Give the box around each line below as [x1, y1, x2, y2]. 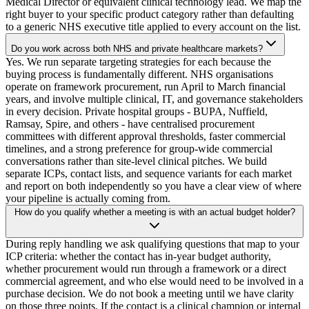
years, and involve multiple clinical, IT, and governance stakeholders [6, 92, 303, 105]
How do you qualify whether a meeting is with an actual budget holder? [14, 206, 295, 217]
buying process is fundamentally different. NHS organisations [6, 68, 273, 80]
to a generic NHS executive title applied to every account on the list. [6, 20, 301, 32]
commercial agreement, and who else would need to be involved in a [6, 275, 303, 287]
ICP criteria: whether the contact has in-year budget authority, [6, 250, 271, 262]
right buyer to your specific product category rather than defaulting [6, 8, 294, 20]
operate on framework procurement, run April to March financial [6, 80, 286, 92]
